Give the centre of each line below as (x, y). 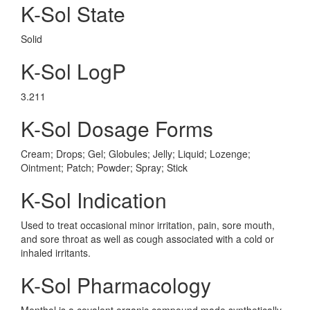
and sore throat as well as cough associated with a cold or (147, 239)
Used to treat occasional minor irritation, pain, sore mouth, (148, 225)
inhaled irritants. (56, 253)
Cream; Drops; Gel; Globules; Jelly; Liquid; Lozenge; (136, 154)
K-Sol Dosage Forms (117, 128)
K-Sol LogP (73, 71)
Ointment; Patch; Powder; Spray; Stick (104, 167)
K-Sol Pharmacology (116, 285)
